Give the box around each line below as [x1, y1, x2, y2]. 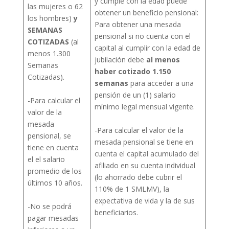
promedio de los [28, 166, 82, 176]
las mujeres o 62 [28, 1, 83, 11]
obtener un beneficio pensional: [95, 7, 198, 17]
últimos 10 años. [28, 177, 82, 188]
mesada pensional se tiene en [95, 136, 193, 147]
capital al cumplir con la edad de [95, 42, 200, 53]
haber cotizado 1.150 [95, 66, 171, 76]
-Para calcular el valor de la [95, 125, 184, 135]
